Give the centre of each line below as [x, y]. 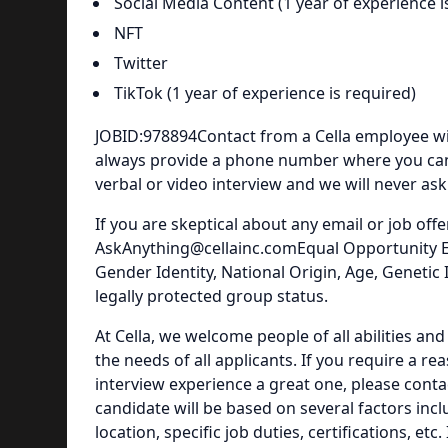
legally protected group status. [211, 296]
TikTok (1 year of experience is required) [264, 92]
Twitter [140, 62]
